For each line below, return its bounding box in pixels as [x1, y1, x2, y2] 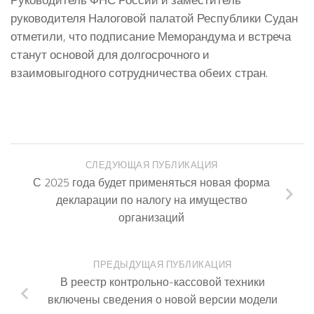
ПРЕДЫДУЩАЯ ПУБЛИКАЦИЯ [93, 258, 232, 272]
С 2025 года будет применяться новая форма [33, 173, 270, 191]
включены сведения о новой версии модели [48, 291, 278, 308]
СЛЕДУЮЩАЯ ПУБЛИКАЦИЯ [85, 158, 218, 172]
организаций [118, 208, 184, 226]
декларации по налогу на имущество [55, 191, 247, 208]
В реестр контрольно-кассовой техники [60, 273, 265, 291]
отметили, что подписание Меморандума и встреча [11, 27, 291, 46]
